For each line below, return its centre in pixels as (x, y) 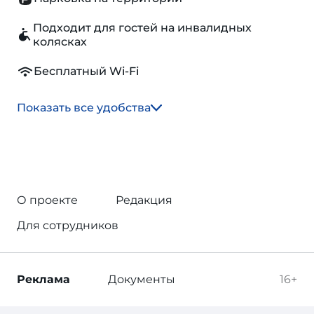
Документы (142, 279)
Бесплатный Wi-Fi (86, 71)
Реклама (43, 279)
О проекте (47, 200)
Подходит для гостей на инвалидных (143, 28)
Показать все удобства (84, 108)
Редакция (144, 200)
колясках (60, 42)
